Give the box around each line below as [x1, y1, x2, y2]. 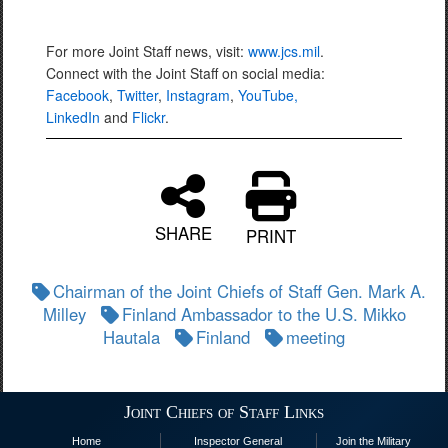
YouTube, [238, 85, 298, 105]
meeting [286, 325, 345, 349]
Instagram [166, 85, 230, 105]
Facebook [46, 85, 109, 105]
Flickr [132, 107, 165, 127]
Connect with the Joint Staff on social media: [46, 63, 329, 83]
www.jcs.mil [248, 41, 320, 61]
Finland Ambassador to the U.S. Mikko [121, 302, 406, 326]
